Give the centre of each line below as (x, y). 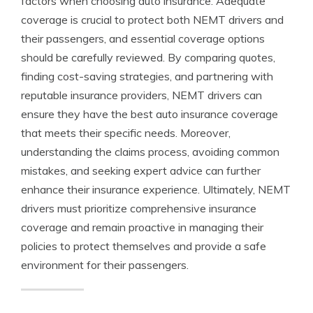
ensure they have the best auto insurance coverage (150, 114)
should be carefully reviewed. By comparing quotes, (148, 57)
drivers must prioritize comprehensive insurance (139, 208)
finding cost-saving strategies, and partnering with (147, 76)
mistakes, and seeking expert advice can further (141, 170)
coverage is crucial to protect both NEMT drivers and (152, 20)
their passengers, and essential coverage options (143, 38)
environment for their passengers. (105, 265)
